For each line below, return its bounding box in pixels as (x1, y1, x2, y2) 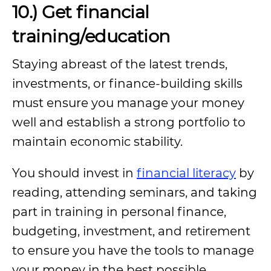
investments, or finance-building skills (12, 76, 243, 91)
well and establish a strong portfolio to (12, 115, 246, 129)
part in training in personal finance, (12, 204, 226, 219)
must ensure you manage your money (12, 96, 244, 110)
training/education (12, 25, 171, 47)
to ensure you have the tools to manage (12, 243, 254, 258)
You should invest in (12, 166, 137, 180)
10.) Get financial (12, 1, 149, 22)
